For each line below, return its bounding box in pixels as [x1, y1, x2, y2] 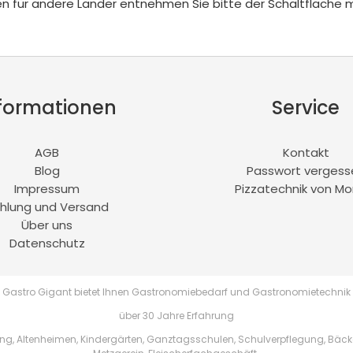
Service [272, 94, 340, 121]
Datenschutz [9, 234, 85, 251]
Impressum [14, 180, 80, 197]
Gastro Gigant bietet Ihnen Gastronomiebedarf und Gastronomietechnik [2, 284, 351, 299]
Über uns [21, 216, 73, 233]
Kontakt [282, 143, 329, 161]
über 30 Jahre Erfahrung [118, 308, 234, 322]
